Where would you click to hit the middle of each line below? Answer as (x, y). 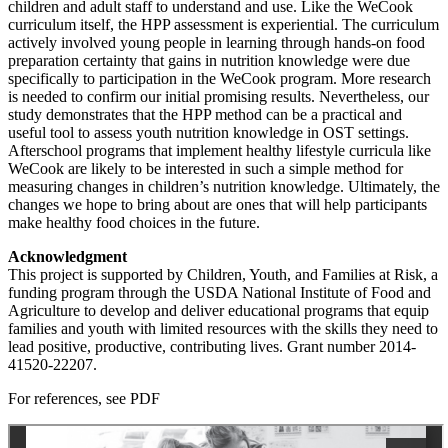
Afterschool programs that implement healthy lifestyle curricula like (219, 151)
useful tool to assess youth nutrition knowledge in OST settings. (208, 133)
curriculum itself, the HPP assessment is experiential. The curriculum (223, 25)
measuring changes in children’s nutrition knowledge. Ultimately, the (224, 187)
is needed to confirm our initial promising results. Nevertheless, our (218, 97)
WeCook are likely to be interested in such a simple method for (205, 169)
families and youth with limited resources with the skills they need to (223, 329)
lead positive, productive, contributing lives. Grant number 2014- (212, 347)
